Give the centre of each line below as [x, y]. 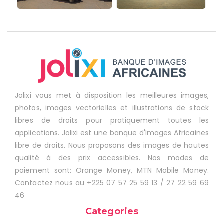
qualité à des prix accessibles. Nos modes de [112, 158]
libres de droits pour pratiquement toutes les [112, 121]
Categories [112, 212]
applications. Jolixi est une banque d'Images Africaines [112, 133]
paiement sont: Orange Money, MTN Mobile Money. [112, 171]
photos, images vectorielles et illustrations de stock [112, 108]
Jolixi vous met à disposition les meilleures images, [112, 96]
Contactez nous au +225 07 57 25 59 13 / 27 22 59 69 [112, 183]
